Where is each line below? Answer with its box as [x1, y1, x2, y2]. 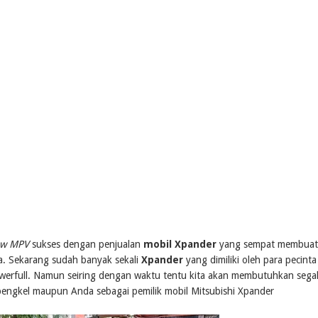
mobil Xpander [143, 238, 216, 251]
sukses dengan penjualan [29, 238, 143, 251]
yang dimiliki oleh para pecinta [183, 254, 317, 266]
